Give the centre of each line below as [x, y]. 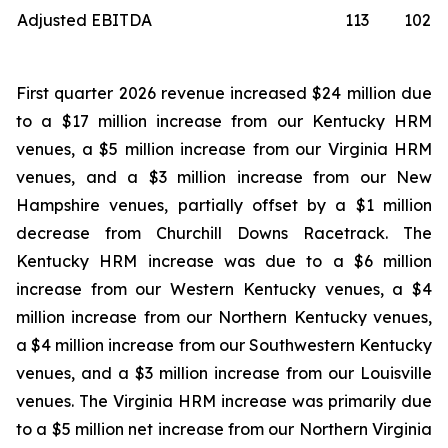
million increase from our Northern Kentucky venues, [224, 317]
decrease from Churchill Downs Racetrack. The [224, 233]
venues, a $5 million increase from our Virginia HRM [224, 149]
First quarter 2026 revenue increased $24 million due [224, 93]
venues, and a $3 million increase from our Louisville [224, 373]
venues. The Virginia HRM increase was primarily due [224, 401]
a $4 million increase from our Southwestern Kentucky [224, 345]
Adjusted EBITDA [84, 20]
